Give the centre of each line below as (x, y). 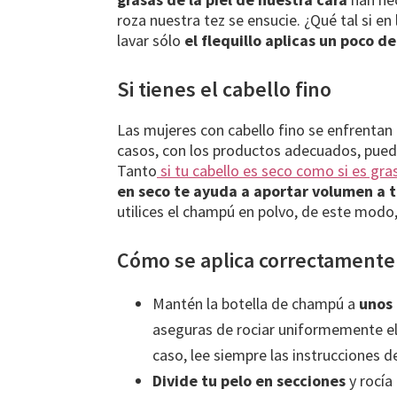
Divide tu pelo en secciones (251, 380)
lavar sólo (149, 40)
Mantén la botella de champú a (254, 303)
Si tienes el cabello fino (224, 89)
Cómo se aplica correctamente (256, 260)
